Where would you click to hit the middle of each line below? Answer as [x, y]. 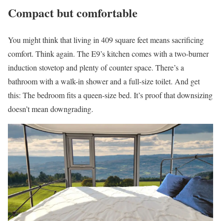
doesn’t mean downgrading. [51, 109]
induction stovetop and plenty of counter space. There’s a [96, 68]
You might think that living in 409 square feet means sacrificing [106, 40]
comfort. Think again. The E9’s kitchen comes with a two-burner [108, 54]
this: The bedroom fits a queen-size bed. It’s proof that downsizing [110, 95]
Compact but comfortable [73, 13]
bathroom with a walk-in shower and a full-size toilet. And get [104, 81]
